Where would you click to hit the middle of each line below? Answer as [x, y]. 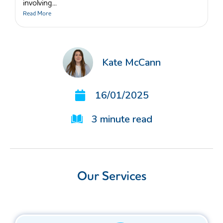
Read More [37, 14]
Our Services [111, 177]
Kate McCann [131, 62]
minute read [126, 119]
